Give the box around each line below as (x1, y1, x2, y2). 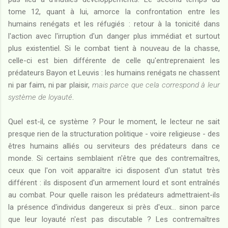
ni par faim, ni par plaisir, (8, 80, 92, 90)
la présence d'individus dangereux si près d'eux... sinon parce (8, 202, 220, 212)
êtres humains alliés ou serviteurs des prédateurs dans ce (8, 141, 220, 151)
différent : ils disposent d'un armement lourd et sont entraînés (8, 178, 220, 187)
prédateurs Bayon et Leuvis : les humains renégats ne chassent (8, 68, 220, 77)
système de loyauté (8, 92, 72, 102)
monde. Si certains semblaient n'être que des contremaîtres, (8, 153, 220, 163)
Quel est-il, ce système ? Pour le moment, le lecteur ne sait (8, 117, 220, 126)
